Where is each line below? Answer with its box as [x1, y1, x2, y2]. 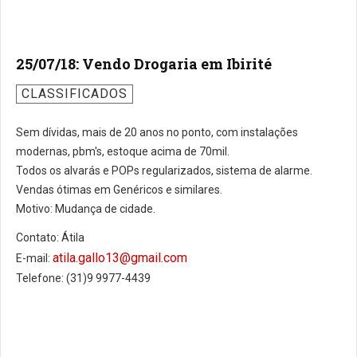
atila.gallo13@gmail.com [53, 250, 187, 265]
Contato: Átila [16, 231, 84, 244]
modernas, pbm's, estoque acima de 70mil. [16, 145, 229, 158]
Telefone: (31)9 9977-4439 [16, 272, 151, 284]
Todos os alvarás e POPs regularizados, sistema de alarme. [16, 164, 312, 177]
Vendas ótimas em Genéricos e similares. [16, 183, 222, 196]
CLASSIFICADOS [22, 86, 127, 101]
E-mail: [16, 252, 53, 265]
